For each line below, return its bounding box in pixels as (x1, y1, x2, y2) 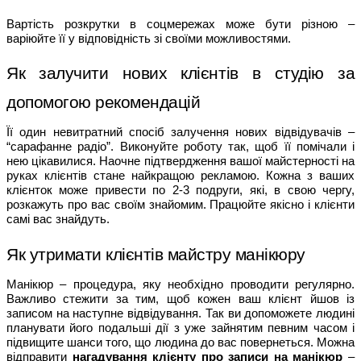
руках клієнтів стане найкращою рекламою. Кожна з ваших (6, 169, 355, 183)
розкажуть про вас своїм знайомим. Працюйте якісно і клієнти (6, 198, 355, 212)
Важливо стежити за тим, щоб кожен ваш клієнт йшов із (6, 292, 355, 305)
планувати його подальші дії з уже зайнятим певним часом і (6, 321, 355, 334)
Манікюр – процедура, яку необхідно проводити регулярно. (6, 277, 355, 291)
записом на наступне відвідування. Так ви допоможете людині (6, 306, 355, 320)
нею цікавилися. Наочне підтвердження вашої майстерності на (6, 155, 355, 168)
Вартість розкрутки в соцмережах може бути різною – (6, 17, 355, 31)
